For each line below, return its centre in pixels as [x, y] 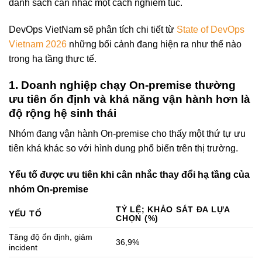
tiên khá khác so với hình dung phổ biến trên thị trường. [123, 148]
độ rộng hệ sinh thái [63, 113]
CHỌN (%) [137, 218]
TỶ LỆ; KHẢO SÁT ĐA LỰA [173, 210]
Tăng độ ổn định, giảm [51, 237]
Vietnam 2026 [38, 44]
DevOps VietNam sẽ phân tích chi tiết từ [93, 30]
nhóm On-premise [49, 189]
